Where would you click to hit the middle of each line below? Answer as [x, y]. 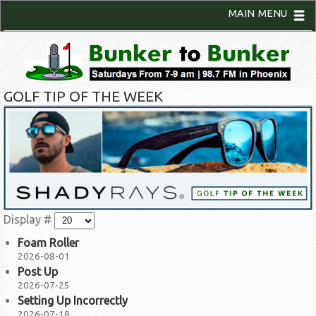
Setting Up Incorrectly [73, 300]
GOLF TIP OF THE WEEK [83, 96]
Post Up [38, 271]
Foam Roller [48, 242]
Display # [29, 219]
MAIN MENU [258, 13]
